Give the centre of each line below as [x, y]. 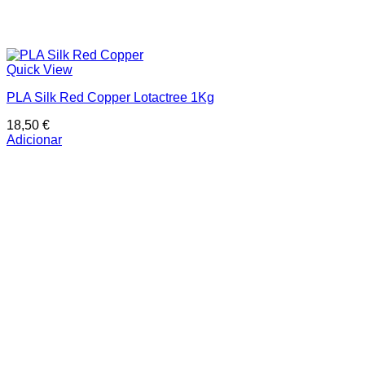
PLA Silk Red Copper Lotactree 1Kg [110, 98]
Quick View [40, 70]
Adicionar [34, 140]
